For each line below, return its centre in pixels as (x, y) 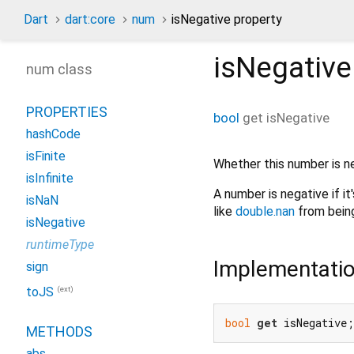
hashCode (53, 134)
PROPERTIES (67, 112)
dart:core (90, 19)
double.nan (265, 211)
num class (59, 69)
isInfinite (50, 178)
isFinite (46, 156)
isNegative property (227, 19)
